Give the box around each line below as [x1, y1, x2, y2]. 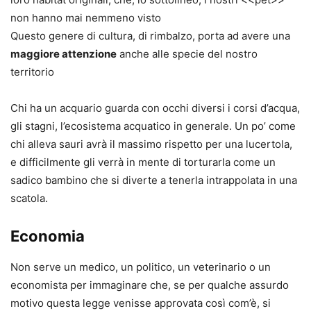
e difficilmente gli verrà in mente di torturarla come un [10, 155, 276, 169]
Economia [10, 226, 85, 245]
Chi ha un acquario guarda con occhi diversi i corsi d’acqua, [10, 101, 300, 115]
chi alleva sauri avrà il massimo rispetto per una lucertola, [10, 137, 292, 151]
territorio [10, 65, 54, 78]
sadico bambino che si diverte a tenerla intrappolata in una [10, 173, 297, 187]
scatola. [10, 191, 48, 205]
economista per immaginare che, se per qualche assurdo [10, 278, 289, 292]
